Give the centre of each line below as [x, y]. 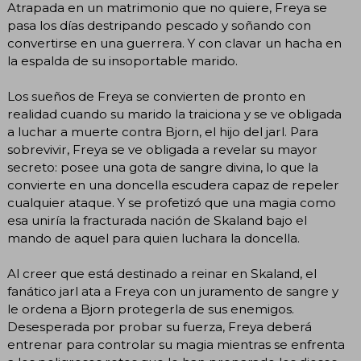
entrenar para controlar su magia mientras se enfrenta [176, 345]
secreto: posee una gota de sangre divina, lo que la [163, 168]
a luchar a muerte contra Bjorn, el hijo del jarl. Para [163, 132]
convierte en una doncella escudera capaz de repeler [173, 185]
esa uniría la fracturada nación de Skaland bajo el [157, 221]
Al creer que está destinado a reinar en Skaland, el [162, 274]
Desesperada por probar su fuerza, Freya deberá [160, 327]
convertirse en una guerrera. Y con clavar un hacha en [174, 44]
